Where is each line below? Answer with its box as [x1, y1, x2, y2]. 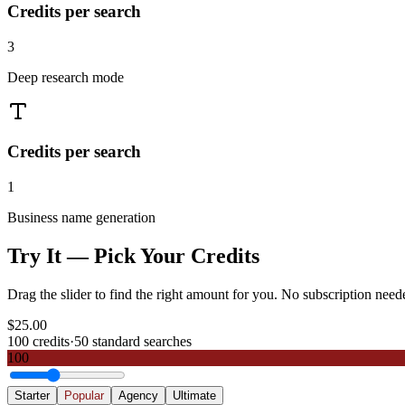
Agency [118, 388, 158, 402]
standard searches [89, 333, 192, 349]
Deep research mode [7, 69, 124, 85]
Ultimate [173, 388, 216, 402]
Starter [14, 388, 50, 402]
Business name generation [7, 209, 155, 225]
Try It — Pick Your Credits [7, 243, 259, 268]
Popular [64, 388, 104, 402]
